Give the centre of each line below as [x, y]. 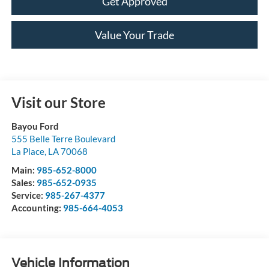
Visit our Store [58, 103]
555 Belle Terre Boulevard [63, 139]
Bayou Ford [35, 126]
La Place [28, 152]
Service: [28, 195]
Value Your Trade [134, 35]
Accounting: [37, 208]
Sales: [24, 183]
